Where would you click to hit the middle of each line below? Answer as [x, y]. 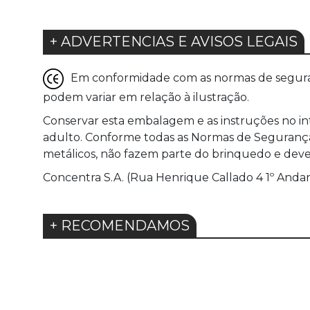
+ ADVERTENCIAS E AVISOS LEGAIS [174, 42]
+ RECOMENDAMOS [120, 226]
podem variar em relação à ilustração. [146, 98]
